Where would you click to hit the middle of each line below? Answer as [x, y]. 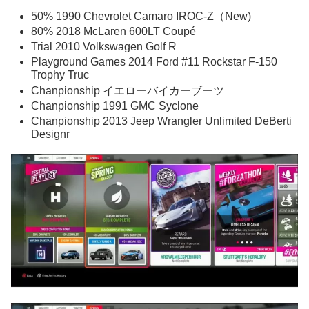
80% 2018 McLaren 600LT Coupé [114, 32]
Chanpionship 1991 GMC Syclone [115, 106]
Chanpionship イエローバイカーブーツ [128, 90]
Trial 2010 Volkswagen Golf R [104, 47]
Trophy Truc [60, 75]
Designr [51, 134]
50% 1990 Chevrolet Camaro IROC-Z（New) [141, 16]
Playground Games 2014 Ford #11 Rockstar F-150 [154, 62]
